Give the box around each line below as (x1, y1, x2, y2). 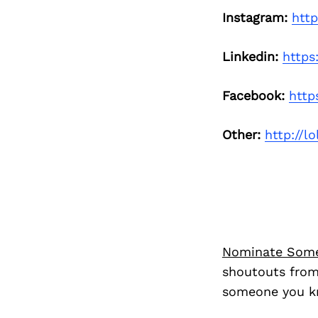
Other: (221, 127, 261, 143)
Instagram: (221, 10, 287, 26)
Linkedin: (221, 49, 278, 65)
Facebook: (221, 88, 285, 104)
